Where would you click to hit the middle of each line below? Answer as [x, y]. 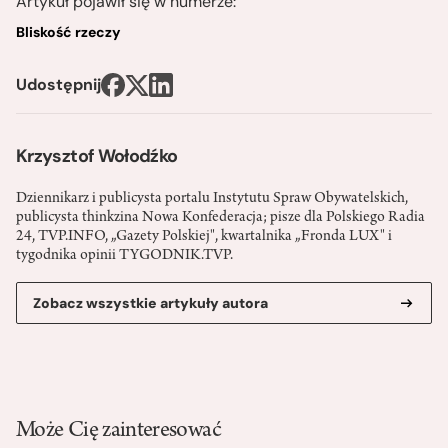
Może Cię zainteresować [118, 432]
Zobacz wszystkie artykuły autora [150, 303]
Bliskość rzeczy [68, 32]
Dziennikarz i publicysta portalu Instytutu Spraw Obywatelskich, [212, 199]
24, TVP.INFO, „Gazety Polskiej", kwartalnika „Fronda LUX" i [204, 237]
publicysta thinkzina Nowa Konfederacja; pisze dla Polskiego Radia [220, 218]
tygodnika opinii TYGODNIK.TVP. [124, 256]
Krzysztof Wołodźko [97, 156]
